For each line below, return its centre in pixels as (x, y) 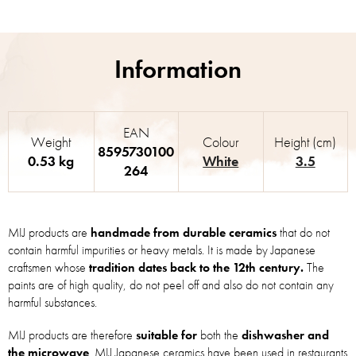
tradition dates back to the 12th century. (196, 267)
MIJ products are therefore (72, 335)
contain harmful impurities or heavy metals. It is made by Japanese (162, 250)
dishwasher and (285, 335)
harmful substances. (52, 302)
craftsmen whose (48, 267)
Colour (221, 142)
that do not (303, 232)
